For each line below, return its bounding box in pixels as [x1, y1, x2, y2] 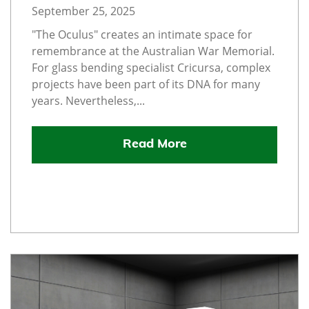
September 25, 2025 [32, 3, 135, 19]
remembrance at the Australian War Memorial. [32, 43, 275, 59]
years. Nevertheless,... [32, 93, 145, 108]
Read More [122, 138, 187, 151]
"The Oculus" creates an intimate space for [32, 27, 252, 42]
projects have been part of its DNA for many [32, 77, 260, 92]
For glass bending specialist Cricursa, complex [32, 60, 270, 75]
